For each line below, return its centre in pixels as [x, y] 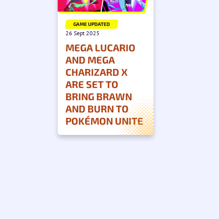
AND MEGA [90, 59]
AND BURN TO [97, 108]
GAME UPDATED [92, 24]
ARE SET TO [92, 84]
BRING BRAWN [99, 96]
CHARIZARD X [97, 72]
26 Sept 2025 [83, 33]
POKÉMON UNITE [104, 120]
